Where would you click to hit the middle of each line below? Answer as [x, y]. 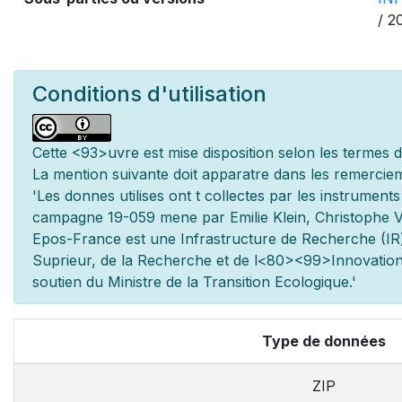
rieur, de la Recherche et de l [159, 260]
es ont [172, 196]
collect [225, 196]
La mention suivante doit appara [141, 174]
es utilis [124, 196]
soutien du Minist [90, 282]
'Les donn [66, 196]
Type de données [323, 341]
